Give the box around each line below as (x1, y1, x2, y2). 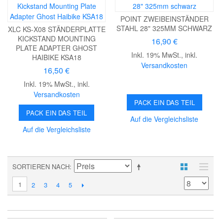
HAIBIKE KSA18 (32, 52, 81, 63)
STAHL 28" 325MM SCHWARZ (116, 23, 213, 34)
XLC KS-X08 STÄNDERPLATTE (7, 24, 106, 35)
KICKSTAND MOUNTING (17, 34, 96, 44)
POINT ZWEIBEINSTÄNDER (120, 14, 209, 24)
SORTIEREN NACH (12, 162, 70, 172)
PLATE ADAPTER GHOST (16, 43, 98, 53)
